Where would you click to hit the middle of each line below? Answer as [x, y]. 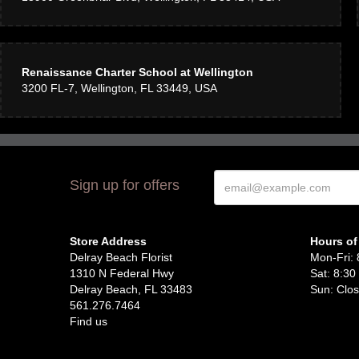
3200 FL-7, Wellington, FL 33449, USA [119, 88]
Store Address [108, 241]
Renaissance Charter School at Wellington [137, 72]
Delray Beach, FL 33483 [131, 289]
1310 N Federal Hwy [122, 273]
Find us [89, 321]
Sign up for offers [125, 185]
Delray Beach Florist [121, 257]
